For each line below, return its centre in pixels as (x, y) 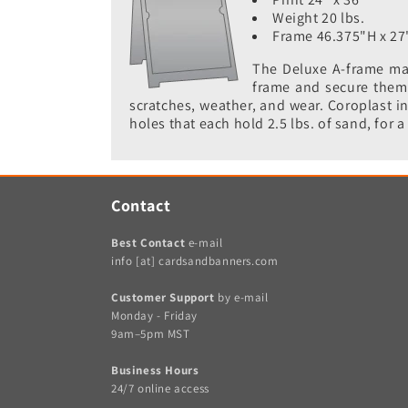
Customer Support (165, 298)
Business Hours (155, 371)
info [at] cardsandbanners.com (195, 261)
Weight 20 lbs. (319, 18)
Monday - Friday (154, 316)
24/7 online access (160, 389)
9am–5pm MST (151, 334)
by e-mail (243, 298)
